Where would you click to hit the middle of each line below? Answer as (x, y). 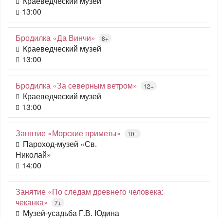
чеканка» (32, 202)
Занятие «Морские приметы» (68, 133)
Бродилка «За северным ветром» (76, 85)
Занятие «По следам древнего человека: (90, 191)
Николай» (33, 154)
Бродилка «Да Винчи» (55, 38)
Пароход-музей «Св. (60, 144)
